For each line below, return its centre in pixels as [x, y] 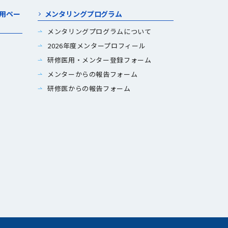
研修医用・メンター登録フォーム [99, 60]
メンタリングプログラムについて [99, 31]
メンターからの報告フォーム [93, 74]
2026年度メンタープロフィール [97, 46]
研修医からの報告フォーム [89, 88]
